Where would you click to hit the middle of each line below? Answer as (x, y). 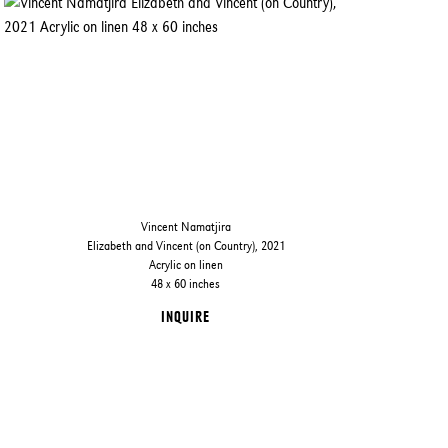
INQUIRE (186, 316)
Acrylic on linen (185, 264)
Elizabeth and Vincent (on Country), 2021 (185, 245)
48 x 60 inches (186, 283)
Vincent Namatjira (185, 226)
